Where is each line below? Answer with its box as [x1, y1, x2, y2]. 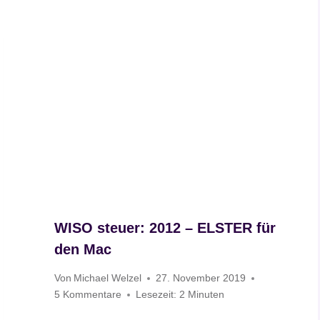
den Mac [54, 241, 112, 257]
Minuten [188, 289, 225, 301]
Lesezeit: [136, 289, 177, 301]
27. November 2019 [156, 272, 246, 284]
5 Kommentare [54, 289, 122, 301]
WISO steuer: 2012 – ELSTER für [54, 219, 276, 236]
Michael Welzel [74, 272, 142, 284]
